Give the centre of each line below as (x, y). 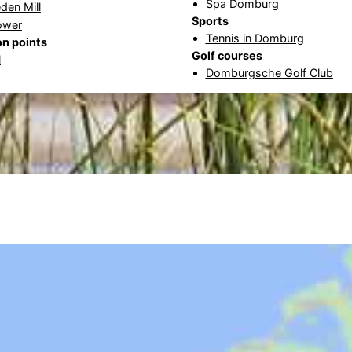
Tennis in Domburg (255, 38)
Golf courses (227, 55)
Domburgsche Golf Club (269, 72)
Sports (210, 20)
